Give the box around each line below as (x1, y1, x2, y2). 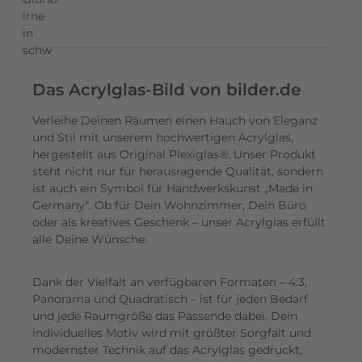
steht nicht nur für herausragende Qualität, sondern (32, 164, 323, 179)
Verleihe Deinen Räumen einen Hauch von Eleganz (32, 113, 318, 128)
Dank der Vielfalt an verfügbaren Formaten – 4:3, (32, 275, 307, 289)
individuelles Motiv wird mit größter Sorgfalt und (32, 326, 311, 340)
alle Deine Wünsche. (32, 232, 150, 246)
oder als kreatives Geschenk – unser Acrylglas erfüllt (32, 215, 326, 229)
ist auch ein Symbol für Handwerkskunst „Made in (32, 181, 313, 196)
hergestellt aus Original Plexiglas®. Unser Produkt (32, 147, 316, 162)
